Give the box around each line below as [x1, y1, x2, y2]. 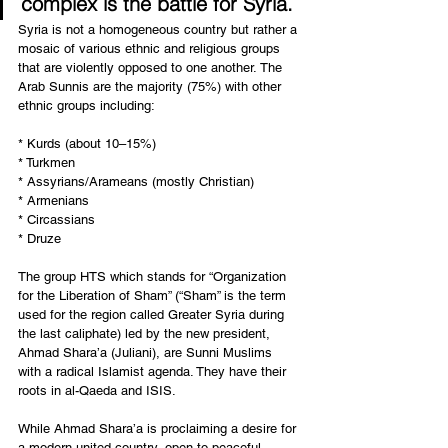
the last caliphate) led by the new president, [18, 325, 274, 341]
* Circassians [18, 211, 95, 227]
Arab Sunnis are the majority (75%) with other [18, 78, 285, 94]
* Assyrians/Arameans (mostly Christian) [18, 173, 254, 189]
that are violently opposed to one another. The [18, 59, 286, 75]
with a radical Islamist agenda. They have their [18, 363, 290, 379]
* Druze [18, 230, 61, 246]
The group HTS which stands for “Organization [18, 268, 290, 284]
